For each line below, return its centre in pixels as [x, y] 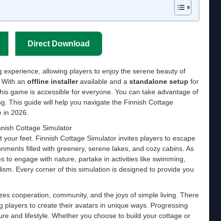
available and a [104, 81]
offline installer [53, 81]
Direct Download [59, 44]
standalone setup [159, 81]
